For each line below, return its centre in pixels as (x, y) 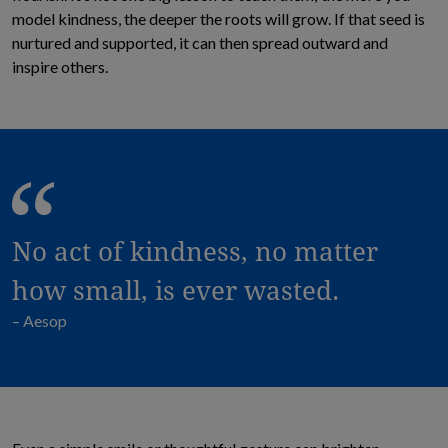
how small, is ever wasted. (175, 290)
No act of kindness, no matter (195, 251)
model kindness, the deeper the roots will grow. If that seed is (218, 18)
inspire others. (60, 66)
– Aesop (39, 321)
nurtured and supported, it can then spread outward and (200, 42)
